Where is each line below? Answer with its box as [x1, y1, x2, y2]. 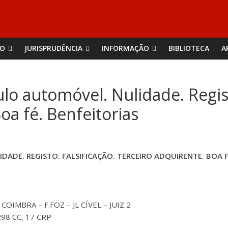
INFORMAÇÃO [102, 43, 149, 53]
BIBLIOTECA [168, 43, 209, 53]
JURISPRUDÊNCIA [24, 43, 82, 53]
